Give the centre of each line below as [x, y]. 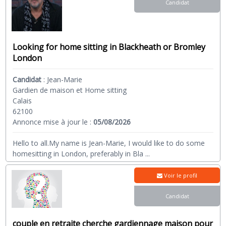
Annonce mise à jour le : [53, 122]
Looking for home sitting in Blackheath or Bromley [109, 47]
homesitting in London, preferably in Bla [78, 153]
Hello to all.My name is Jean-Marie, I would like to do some [109, 143]
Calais [22, 100]
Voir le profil [180, 175]
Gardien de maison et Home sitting [70, 90]
